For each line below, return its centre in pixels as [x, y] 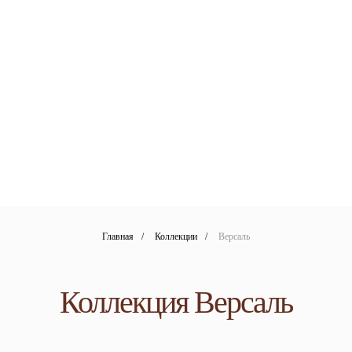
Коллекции [176, 236]
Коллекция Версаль [176, 302]
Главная [118, 236]
